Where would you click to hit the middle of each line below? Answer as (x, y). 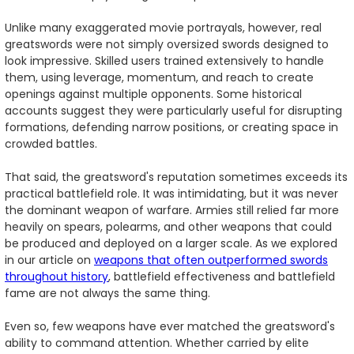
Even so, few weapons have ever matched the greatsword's (170, 327)
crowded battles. (51, 144)
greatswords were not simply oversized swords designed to (167, 45)
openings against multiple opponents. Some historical (153, 94)
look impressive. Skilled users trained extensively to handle (164, 61)
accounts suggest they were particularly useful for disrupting (173, 111)
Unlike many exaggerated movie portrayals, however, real (163, 28)
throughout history (56, 277)
